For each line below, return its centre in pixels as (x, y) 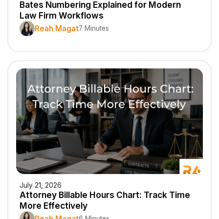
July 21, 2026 (41, 186)
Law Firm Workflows (62, 16)
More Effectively (54, 206)
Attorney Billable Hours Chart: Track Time (105, 195)
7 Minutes (94, 29)
